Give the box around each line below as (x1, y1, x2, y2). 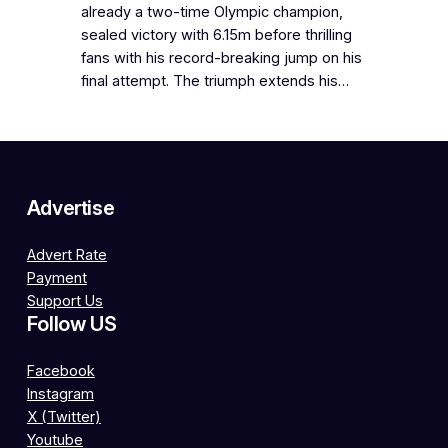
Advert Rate (26, 245, 107, 264)
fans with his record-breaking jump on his (80, 48, 362, 67)
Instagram (26, 384, 94, 403)
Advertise (26, 195, 115, 220)
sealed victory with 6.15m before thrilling (80, 25, 352, 44)
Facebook (26, 361, 95, 380)
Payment (26, 268, 87, 287)
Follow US (26, 311, 117, 336)
